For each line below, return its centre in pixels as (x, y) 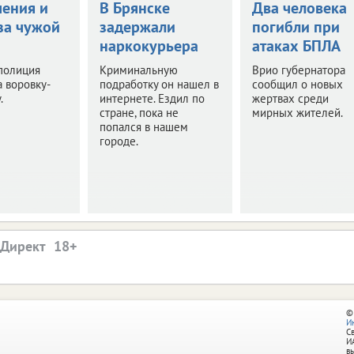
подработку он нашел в (159, 84)
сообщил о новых (297, 84)
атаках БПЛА (296, 45)
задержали (137, 26)
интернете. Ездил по (152, 98)
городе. (119, 141)
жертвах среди (290, 98)
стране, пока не (139, 112)
